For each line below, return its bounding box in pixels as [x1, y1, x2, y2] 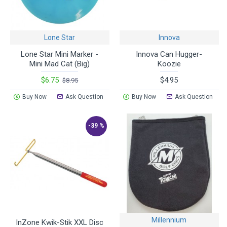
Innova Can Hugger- [136, 49, 203, 59]
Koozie [157, 59, 181, 68]
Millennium [152, 215, 187, 224]
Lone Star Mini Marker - [21, 49, 99, 59]
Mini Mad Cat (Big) [29, 59, 90, 68]
